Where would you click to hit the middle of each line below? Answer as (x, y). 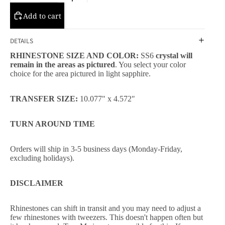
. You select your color (150, 65)
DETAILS (22, 40)
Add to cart (42, 16)
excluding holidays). (44, 158)
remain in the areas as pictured (63, 65)
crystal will (174, 56)
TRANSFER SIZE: (45, 99)
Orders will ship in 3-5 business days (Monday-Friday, (96, 149)
